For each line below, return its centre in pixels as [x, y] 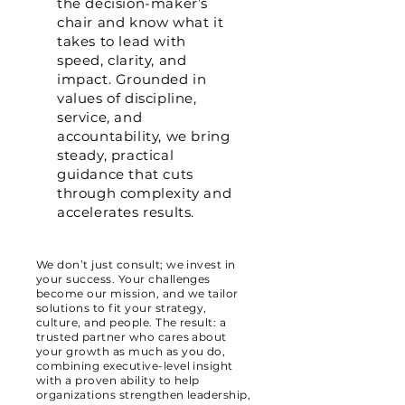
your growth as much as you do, [131, 351]
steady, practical [116, 155]
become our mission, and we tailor [137, 293]
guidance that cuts [125, 174]
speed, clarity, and [122, 60]
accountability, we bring [144, 136]
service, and [100, 117]
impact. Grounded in [132, 79]
